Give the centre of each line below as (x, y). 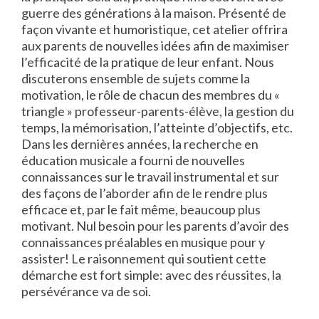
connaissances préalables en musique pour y (143, 242)
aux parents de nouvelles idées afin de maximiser (155, 46)
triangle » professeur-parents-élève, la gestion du (158, 111)
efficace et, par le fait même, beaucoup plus (141, 209)
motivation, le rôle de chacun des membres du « (151, 95)
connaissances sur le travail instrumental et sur (150, 177)
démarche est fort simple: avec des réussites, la (151, 275)
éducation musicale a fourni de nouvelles (133, 160)
